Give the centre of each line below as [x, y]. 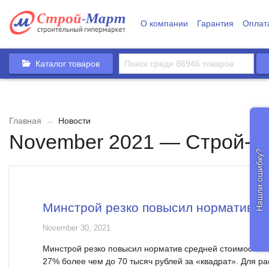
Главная [25, 121]
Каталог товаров [68, 64]
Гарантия [215, 23]
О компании [164, 23]
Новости [73, 121]
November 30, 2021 [77, 228]
